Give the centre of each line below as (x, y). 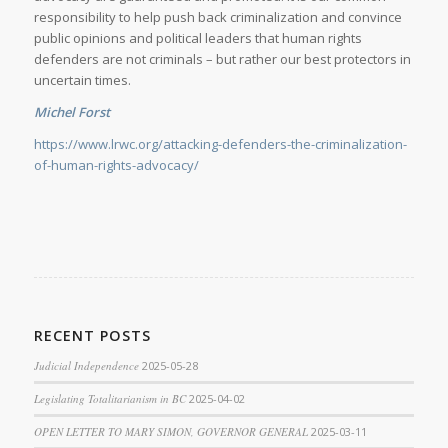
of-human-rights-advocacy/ (116, 164)
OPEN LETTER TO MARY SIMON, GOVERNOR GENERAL (170, 431)
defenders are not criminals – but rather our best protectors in (222, 58)
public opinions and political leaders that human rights (197, 37)
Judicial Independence (86, 365)
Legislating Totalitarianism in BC (109, 398)
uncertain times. (82, 79)
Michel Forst (71, 111)
